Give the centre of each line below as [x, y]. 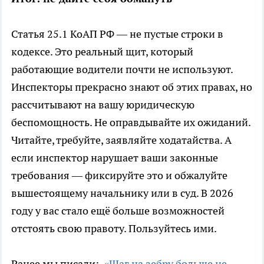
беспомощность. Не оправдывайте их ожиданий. [131, 123]
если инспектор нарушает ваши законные [115, 158]
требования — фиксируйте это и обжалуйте [119, 176]
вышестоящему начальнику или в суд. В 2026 [122, 193]
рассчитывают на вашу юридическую [103, 105]
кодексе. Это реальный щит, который [102, 52]
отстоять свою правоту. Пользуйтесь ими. [114, 229]
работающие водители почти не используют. [122, 70]
